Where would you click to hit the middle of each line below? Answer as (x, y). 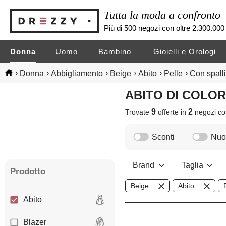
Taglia (193, 165)
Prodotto (28, 172)
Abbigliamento (77, 73)
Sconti (163, 137)
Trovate (138, 112)
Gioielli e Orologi (185, 52)
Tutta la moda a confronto (162, 15)
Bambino (115, 52)
